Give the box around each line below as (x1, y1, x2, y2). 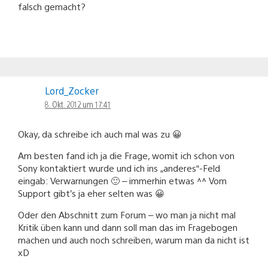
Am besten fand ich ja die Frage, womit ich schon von (18, 149, 234, 161)
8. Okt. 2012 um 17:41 (45, 98, 111, 109)
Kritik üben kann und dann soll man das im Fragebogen (18, 221, 237, 233)
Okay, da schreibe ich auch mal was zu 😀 (18, 127, 182, 139)
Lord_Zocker (45, 84, 99, 97)
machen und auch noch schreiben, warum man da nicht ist (18, 233, 249, 245)
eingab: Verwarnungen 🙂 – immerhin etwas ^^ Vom (18, 174, 227, 186)
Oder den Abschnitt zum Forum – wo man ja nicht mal (18, 208, 236, 220)
